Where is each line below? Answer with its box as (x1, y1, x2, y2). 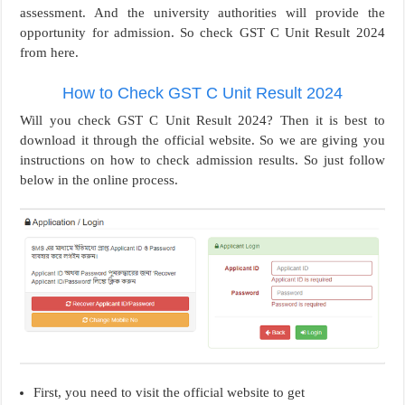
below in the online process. (20, 172, 179, 187)
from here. (20, 44, 80, 60)
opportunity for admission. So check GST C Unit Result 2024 (20, 24, 385, 40)
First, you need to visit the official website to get (33, 384, 306, 400)
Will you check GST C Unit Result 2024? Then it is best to (20, 112, 385, 127)
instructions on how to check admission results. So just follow (20, 152, 385, 167)
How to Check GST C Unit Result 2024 (61, 83, 343, 102)
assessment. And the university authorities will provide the (20, 5, 385, 20)
